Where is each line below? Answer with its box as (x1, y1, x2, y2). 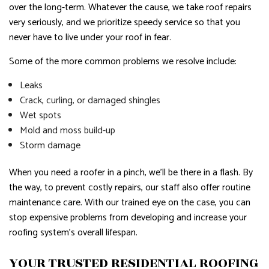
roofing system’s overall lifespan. (9, 225, 142, 241)
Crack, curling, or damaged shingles (19, 92, 160, 109)
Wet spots (19, 107, 61, 124)
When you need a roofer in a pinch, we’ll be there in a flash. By (9, 165, 253, 181)
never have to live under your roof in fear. (9, 29, 171, 46)
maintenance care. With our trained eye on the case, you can (9, 195, 250, 211)
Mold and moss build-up (19, 122, 115, 139)
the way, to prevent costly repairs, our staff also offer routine (9, 180, 250, 196)
